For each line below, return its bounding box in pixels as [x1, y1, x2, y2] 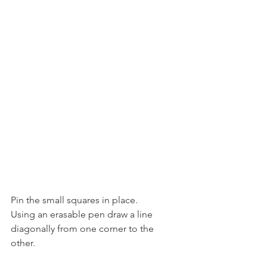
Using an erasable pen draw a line [11, 208, 155, 220]
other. [11, 237, 35, 249]
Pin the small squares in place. [11, 194, 138, 206]
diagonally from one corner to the [11, 222, 156, 234]
